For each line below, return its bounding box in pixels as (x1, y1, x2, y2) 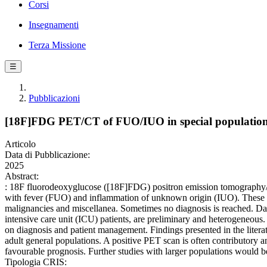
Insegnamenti (29, 20, 79, 30)
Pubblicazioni (29, 93, 80, 103)
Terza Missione (29, 40, 86, 50)
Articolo (5, 139, 36, 150)
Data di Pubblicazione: (5, 150, 90, 160)
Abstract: (5, 171, 39, 182)
